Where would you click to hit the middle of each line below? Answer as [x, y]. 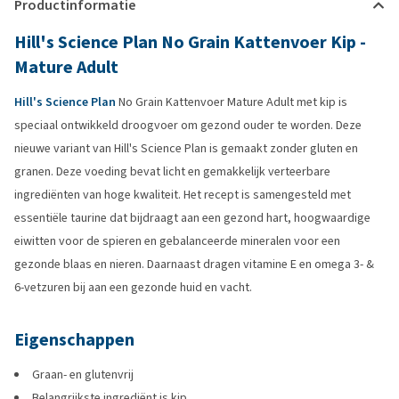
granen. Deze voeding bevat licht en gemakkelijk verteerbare [172, 171]
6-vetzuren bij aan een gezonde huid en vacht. [133, 287]
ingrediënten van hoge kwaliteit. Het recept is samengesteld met [183, 195]
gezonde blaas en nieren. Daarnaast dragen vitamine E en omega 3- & [194, 264]
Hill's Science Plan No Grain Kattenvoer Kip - [190, 42]
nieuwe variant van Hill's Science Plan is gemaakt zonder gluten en [186, 148]
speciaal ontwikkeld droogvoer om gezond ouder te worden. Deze [188, 125]
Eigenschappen [74, 340]
